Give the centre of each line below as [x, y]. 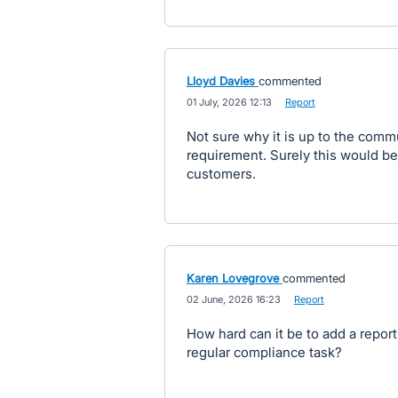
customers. [221, 174]
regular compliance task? [264, 352]
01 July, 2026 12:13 [229, 102]
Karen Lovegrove [232, 278]
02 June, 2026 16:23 [233, 299]
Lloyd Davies [220, 81]
